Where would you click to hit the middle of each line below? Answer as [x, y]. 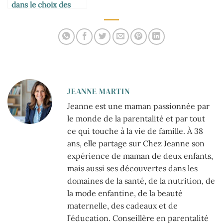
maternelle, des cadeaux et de [122, 205]
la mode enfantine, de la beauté [125, 193]
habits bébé [32, 15]
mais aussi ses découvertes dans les [132, 168]
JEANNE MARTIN [99, 91]
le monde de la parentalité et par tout [136, 118]
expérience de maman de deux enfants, [140, 156]
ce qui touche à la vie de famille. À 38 [135, 131]
